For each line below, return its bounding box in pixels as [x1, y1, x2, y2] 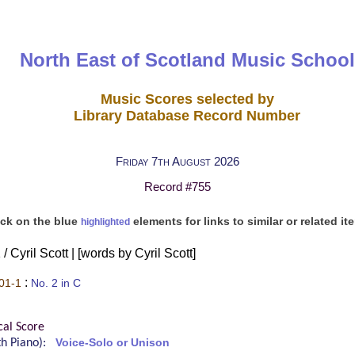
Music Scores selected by [100, 90, 274, 107]
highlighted [80, 217, 130, 227]
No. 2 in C [31, 276, 81, 289]
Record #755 [144, 180, 211, 194]
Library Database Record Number [74, 107, 301, 124]
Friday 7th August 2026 [116, 154, 239, 168]
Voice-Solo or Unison [55, 336, 170, 349]
